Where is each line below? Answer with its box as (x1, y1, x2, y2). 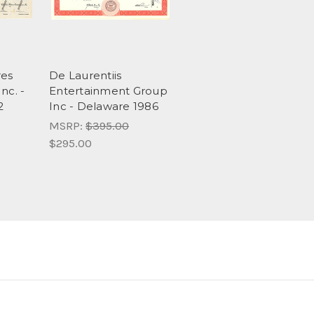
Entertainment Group (49, 83, 168, 97)
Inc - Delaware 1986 (49, 99, 158, 113)
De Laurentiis (49, 68, 122, 82)
